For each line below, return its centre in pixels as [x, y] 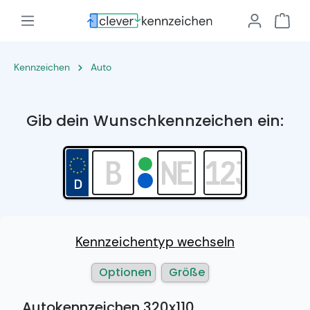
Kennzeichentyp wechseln [155, 242]
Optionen [125, 272]
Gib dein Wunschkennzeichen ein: [155, 121]
